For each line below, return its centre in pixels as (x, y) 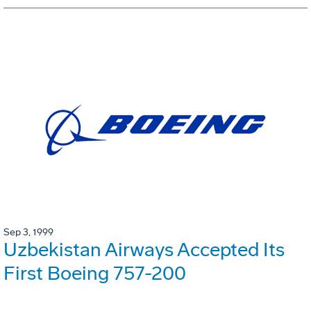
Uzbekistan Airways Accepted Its (144, 249)
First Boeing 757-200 (95, 273)
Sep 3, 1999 (28, 232)
